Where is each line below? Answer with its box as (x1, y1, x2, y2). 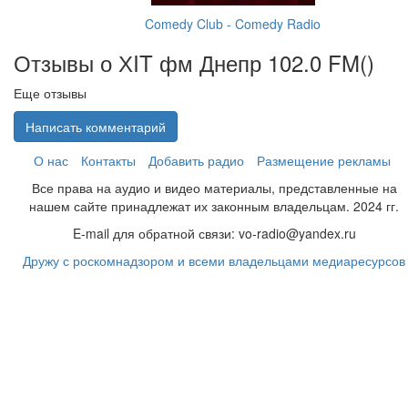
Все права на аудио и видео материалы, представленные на (32, 178, 397, 197)
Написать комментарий (25, 117, 166, 136)
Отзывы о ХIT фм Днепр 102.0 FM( (14, 46, 367, 78)
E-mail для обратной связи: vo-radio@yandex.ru (73, 224, 356, 242)
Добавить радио (148, 151, 244, 169)
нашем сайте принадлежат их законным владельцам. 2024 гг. (29, 197, 400, 215)
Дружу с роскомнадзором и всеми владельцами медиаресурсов (23, 251, 406, 270)
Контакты (81, 151, 136, 169)
